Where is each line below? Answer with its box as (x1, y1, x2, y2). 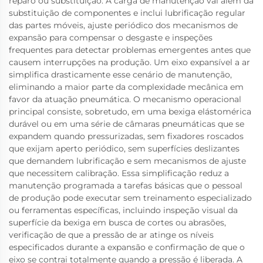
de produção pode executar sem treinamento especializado (9, 193, 252, 203)
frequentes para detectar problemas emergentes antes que (9, 45, 251, 55)
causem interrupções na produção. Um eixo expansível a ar (9, 57, 250, 68)
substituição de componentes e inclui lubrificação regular (9, 8, 245, 18)
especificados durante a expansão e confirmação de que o (9, 242, 245, 252)
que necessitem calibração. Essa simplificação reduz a (9, 168, 229, 178)
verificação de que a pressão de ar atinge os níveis (9, 230, 214, 240)
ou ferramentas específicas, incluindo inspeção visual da (9, 205, 238, 215)
